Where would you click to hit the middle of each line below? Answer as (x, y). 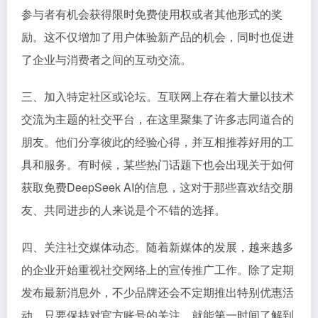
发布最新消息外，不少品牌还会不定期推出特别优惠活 (158, 292)
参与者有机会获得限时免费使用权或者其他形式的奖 (152, 14)
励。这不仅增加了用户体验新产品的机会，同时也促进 (158, 37)
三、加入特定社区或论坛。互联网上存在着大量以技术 (158, 96)
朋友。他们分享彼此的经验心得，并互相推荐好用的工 (158, 142)
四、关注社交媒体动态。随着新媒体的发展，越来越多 (158, 247)
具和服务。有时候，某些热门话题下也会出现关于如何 (158, 164)
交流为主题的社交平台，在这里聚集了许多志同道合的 (158, 119)
